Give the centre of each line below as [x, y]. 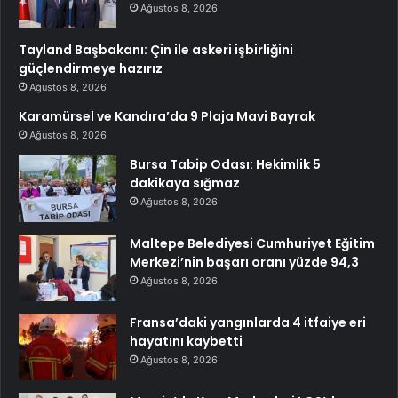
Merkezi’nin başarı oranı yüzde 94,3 [244, 263]
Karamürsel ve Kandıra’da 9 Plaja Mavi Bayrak [167, 117]
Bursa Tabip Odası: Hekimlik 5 [225, 165]
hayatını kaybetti [186, 342]
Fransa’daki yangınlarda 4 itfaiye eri [248, 323]
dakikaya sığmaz [185, 183]
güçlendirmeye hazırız [91, 69]
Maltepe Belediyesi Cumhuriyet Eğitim [252, 244]
